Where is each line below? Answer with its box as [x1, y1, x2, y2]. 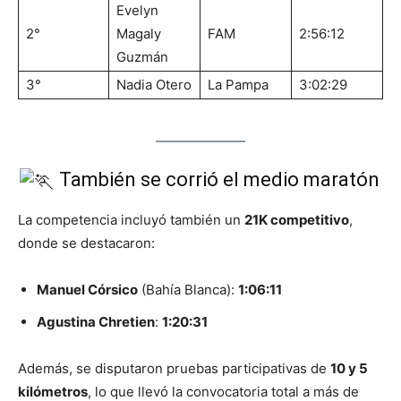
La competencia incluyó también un [18, 210, 244, 228]
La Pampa [208, 75, 269, 93]
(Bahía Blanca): [138, 280, 238, 298]
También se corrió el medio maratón [55, 167, 380, 191]
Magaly [116, 24, 161, 42]
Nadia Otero [116, 75, 192, 93]
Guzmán [116, 47, 168, 65]
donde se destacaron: [18, 234, 155, 252]
